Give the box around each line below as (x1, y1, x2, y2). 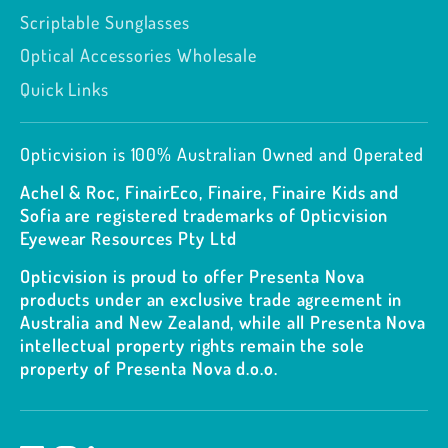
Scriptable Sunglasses (20, 10, 190, 33)
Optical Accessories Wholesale (20, 44, 258, 67)
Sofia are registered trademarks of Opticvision (20, 203, 389, 226)
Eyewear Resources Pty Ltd (20, 226, 237, 249)
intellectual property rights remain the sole (20, 333, 365, 356)
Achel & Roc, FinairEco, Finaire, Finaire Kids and (20, 180, 400, 203)
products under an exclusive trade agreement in (20, 287, 403, 310)
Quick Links (20, 78, 109, 101)
